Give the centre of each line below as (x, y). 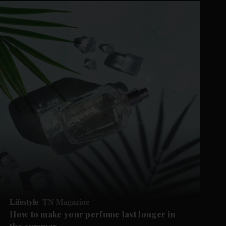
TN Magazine (66, 202)
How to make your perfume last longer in (93, 214)
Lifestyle (24, 202)
